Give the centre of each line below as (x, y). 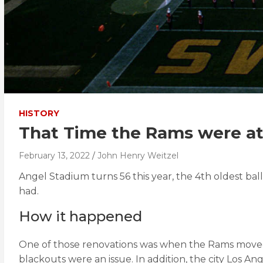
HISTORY (39, 113)
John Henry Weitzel (138, 156)
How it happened (80, 216)
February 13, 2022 (54, 156)
